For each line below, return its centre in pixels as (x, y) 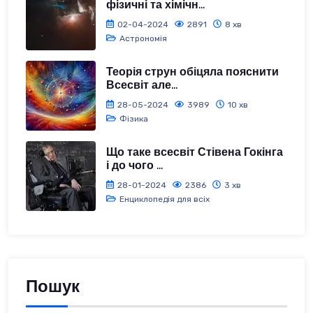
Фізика (133, 118)
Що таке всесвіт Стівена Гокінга (195, 152)
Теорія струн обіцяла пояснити (192, 72)
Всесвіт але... (142, 85)
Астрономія (143, 38)
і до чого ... (134, 166)
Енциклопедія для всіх (164, 199)
